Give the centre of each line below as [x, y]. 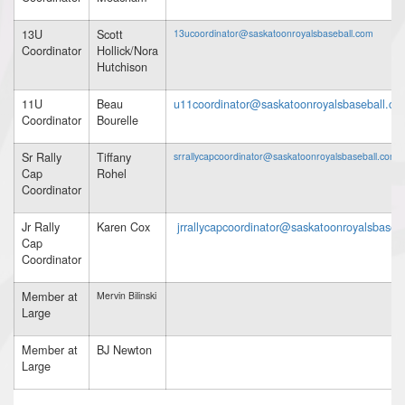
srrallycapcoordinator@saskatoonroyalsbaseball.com [286, 155]
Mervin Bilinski [127, 295]
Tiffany [114, 156]
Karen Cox [123, 226]
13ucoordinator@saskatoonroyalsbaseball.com [273, 33]
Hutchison [122, 66]
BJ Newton [124, 349]
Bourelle [118, 119]
